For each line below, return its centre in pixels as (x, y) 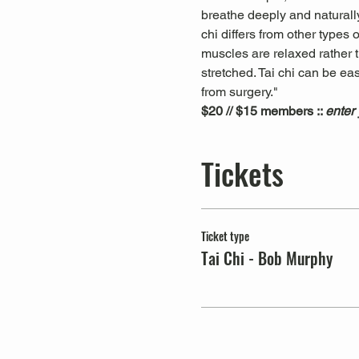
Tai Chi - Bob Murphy (266, 258)
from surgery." (239, 92)
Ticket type (225, 236)
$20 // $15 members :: (263, 111)
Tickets (242, 173)
